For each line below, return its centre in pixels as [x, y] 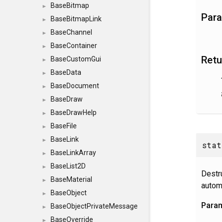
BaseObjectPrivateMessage [94, 206]
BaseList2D [68, 166]
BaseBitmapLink [76, 19]
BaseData [66, 72]
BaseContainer [74, 46]
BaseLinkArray [73, 153]
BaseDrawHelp [74, 112]
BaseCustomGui [76, 59]
